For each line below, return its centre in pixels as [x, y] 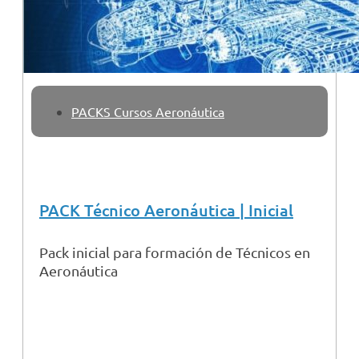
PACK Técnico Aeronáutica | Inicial [166, 210]
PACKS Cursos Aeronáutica [148, 112]
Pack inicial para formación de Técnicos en [175, 252]
